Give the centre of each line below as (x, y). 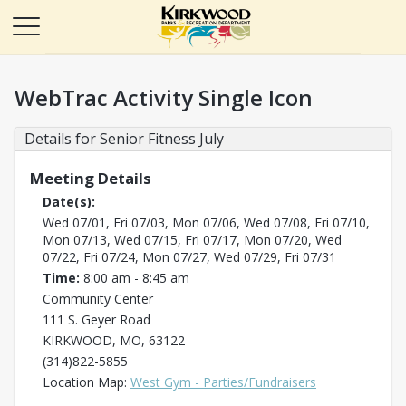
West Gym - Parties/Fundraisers (223, 382)
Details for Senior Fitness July (124, 139)
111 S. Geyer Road (97, 319)
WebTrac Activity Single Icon (164, 97)
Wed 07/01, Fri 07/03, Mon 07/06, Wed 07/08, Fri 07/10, (206, 222)
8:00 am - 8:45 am (136, 278)
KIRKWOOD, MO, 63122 (114, 340)
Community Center (98, 299)
